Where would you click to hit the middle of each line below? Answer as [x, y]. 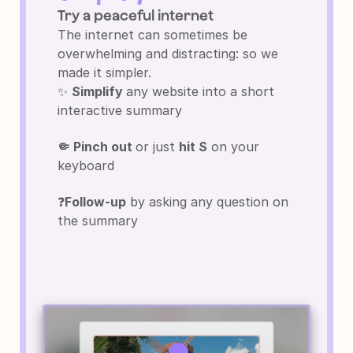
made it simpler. [104, 73]
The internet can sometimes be [152, 35]
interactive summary [120, 111]
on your [233, 147]
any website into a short [200, 92]
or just [157, 147]
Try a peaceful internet [136, 16]
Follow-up [95, 202]
